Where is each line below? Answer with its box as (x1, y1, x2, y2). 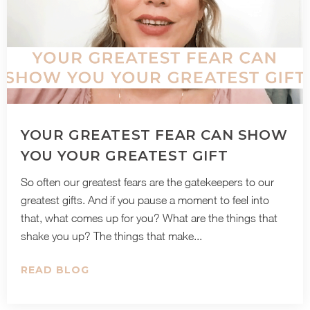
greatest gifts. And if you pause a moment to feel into (21, 194, 269, 206)
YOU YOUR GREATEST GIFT (21, 147, 228, 164)
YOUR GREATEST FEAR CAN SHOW (21, 127, 288, 143)
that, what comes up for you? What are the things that (21, 212, 277, 224)
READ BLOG (21, 264, 89, 276)
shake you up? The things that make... (21, 230, 202, 242)
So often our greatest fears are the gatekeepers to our (21, 176, 274, 188)
